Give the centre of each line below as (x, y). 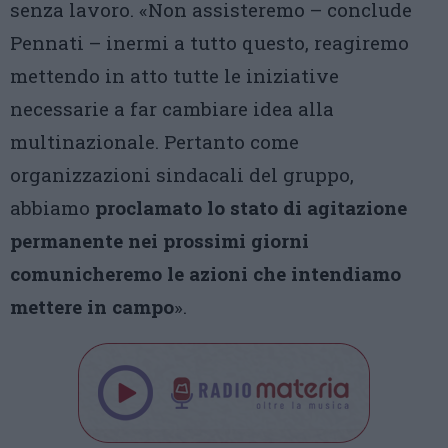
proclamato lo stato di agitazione (248, 207)
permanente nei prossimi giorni (159, 240)
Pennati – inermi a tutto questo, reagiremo (209, 42)
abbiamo (50, 207)
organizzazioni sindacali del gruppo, (182, 174)
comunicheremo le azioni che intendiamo (205, 273)
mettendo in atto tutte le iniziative (174, 75)
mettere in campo (92, 306)
